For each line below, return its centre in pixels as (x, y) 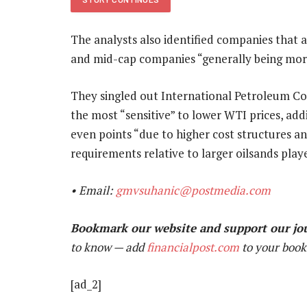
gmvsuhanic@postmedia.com (193, 191)
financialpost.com (193, 247)
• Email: (93, 191)
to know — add (109, 247)
